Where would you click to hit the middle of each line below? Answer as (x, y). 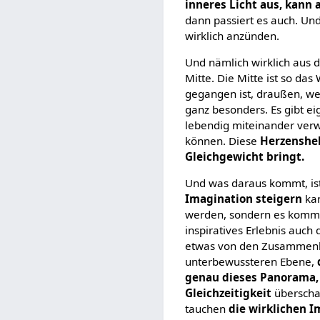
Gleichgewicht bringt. (245, 157)
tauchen (207, 309)
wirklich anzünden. (232, 35)
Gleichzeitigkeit (229, 293)
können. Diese (223, 141)
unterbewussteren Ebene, (251, 262)
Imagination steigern (244, 199)
